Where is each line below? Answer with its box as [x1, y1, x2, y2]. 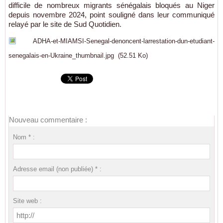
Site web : [12, 197, 42, 205]
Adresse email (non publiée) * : [12, 165, 102, 173]
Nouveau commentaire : [9, 115, 87, 124]
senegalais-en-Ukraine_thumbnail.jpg [8, 52, 114, 60]
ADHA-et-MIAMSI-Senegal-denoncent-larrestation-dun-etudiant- [33, 37, 215, 45]
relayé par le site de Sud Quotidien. [8, 20, 121, 29]
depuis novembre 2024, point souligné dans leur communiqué [8, 10, 215, 19]
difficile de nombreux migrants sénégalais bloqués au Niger [8, 1, 215, 10]
